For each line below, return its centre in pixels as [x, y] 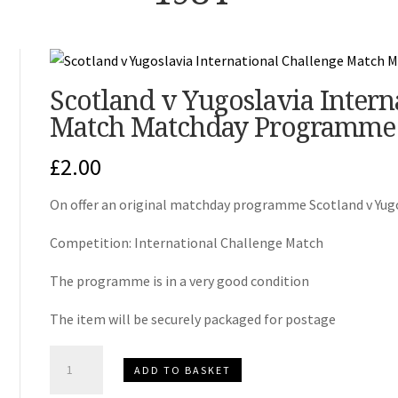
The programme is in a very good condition [179, 281]
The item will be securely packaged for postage [192, 319]
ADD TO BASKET [182, 370]
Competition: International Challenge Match [186, 243]
